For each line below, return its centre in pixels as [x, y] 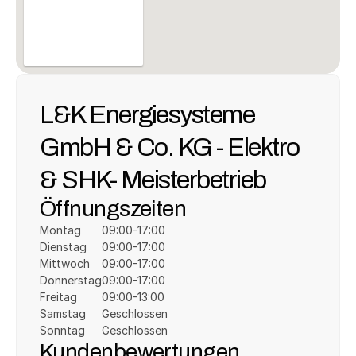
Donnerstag [71, 280]
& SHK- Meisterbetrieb [153, 179]
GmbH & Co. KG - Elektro [170, 147]
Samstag [63, 313]
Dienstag [63, 247]
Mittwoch [65, 263]
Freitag [58, 297]
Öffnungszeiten [113, 208]
